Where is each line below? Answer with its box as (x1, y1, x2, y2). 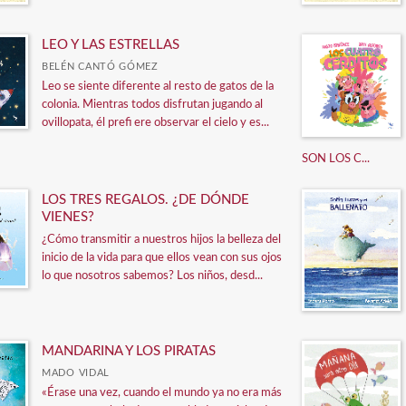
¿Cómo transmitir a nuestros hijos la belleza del (42, 234, 281, 246)
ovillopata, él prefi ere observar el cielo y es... (42, 117, 269, 130)
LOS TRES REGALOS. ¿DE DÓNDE (42, 193, 249, 208)
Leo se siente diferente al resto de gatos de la (42, 81, 274, 93)
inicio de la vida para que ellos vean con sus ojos (42, 252, 282, 265)
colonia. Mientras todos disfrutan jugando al (42, 99, 263, 111)
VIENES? (42, 210, 94, 225)
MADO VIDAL (42, 367, 110, 378)
